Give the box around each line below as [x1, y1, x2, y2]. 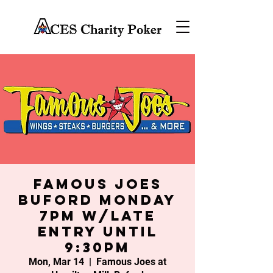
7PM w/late [39, 207, 156, 224]
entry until [37, 223, 158, 240]
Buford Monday [18, 191, 177, 208]
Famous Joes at [96, 256, 166, 268]
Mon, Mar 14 [29, 256, 84, 268]
